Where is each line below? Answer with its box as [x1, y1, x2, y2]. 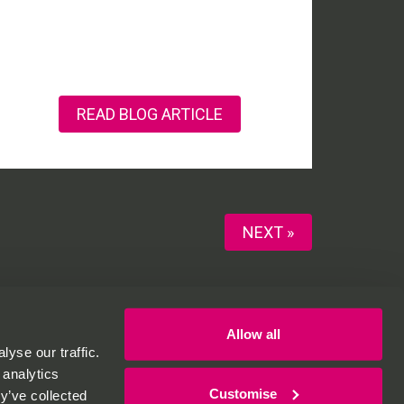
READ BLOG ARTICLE [77, 105, 223, 124]
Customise [209, 385, 278, 401]
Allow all [226, 326, 280, 342]
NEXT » [243, 223, 294, 242]
